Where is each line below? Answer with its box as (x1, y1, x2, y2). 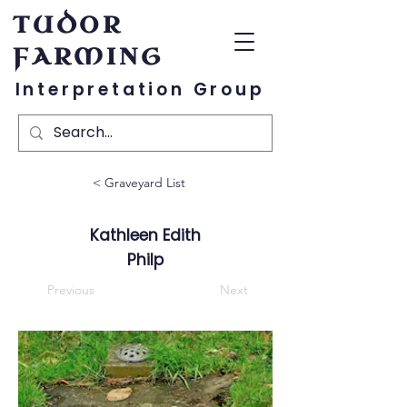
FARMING (13, 42, 164, 72)
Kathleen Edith (90, 224, 201, 246)
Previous (46, 282, 94, 298)
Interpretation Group (15, 77, 265, 102)
